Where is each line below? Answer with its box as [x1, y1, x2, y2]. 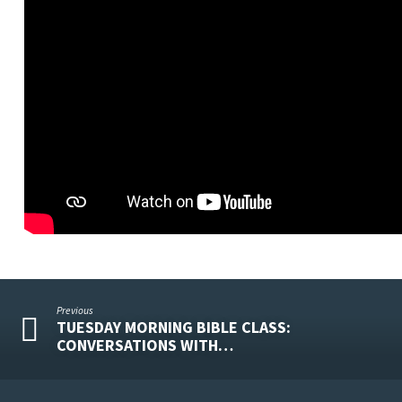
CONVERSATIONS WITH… [57, 335, 234, 356]
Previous [57, 303, 94, 317]
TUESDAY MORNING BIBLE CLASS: [57, 317, 292, 338]
